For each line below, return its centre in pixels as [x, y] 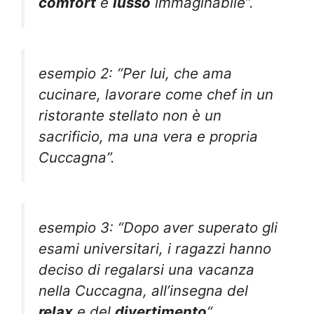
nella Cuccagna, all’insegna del [143, 291]
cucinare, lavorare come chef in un [156, 94]
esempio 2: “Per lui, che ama [135, 73]
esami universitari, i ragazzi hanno [155, 249]
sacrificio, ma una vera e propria [148, 136]
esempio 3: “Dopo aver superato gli [158, 228]
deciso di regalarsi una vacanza [146, 270]
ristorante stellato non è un [130, 115]
